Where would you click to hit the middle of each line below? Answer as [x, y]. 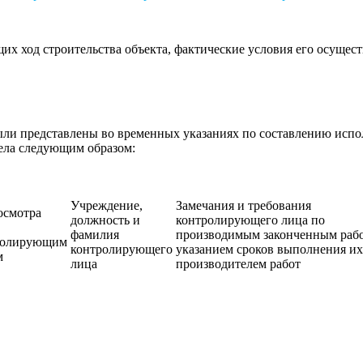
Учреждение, [107, 205]
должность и [105, 220]
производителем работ [238, 263]
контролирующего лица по [250, 220]
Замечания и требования [243, 205]
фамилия [95, 234]
